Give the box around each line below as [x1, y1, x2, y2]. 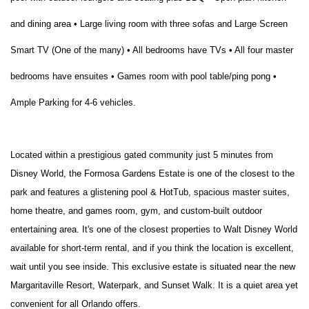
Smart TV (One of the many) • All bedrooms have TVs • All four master [10, 45, 293, 55]
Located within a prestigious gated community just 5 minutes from [10, 150, 273, 160]
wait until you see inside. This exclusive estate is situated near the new [10, 261, 295, 272]
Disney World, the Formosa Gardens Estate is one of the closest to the [10, 168, 295, 179]
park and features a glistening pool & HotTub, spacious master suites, [10, 187, 290, 197]
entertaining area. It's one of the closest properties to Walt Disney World [10, 224, 297, 235]
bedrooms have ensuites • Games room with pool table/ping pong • [10, 71, 279, 81]
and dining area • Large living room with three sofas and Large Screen [10, 19, 288, 29]
